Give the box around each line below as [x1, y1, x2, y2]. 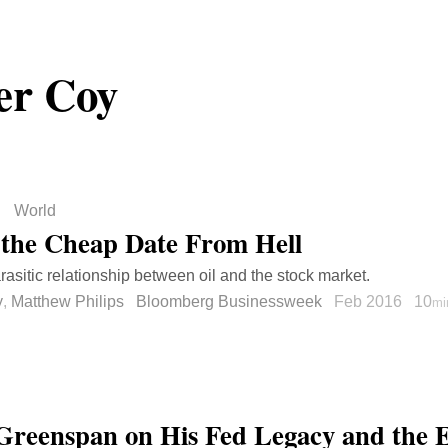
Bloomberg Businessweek [136, 292, 322, 310]
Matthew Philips [11, 292, 124, 310]
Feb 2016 [334, 292, 406, 310]
